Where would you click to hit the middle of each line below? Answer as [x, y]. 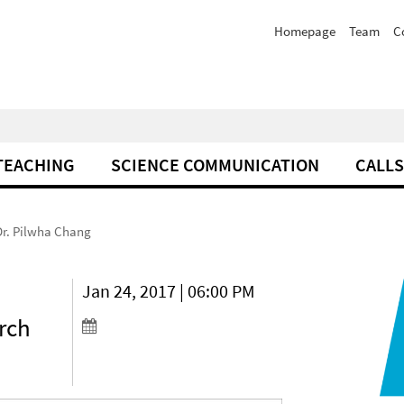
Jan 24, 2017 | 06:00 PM [169, 291]
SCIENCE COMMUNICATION [215, 165]
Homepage [305, 31]
